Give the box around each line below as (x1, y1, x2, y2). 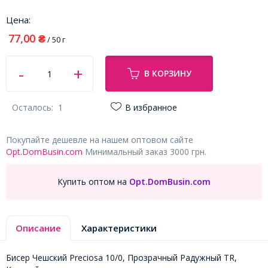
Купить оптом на (57, 176, 127, 188)
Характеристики (81, 221, 157, 234)
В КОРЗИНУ (144, 67, 191, 79)
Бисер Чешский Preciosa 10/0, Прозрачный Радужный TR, (6, 251, 237, 263)
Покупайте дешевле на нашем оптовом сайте (6, 133, 193, 145)
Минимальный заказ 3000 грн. (83, 145, 206, 157)
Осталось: (12, 101, 58, 113)
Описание (16, 221, 61, 234)
